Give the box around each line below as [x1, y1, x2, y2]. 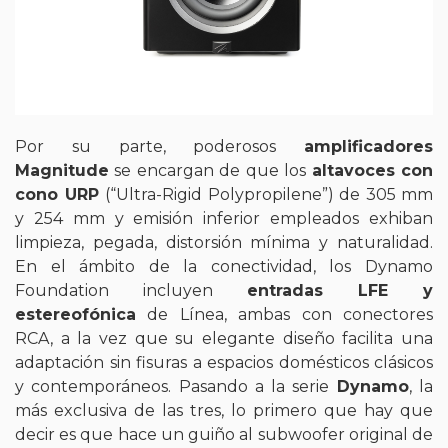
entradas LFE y [247, 281, 433, 301]
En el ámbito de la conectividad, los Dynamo [15, 257, 433, 277]
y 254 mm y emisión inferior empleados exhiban [15, 209, 433, 229]
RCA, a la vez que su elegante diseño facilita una [15, 329, 433, 349]
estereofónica [15, 305, 136, 325]
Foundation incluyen [15, 281, 247, 301]
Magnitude [15, 161, 109, 181]
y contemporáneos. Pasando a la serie [15, 377, 337, 397]
